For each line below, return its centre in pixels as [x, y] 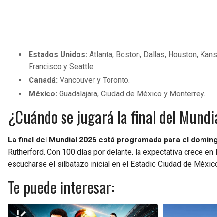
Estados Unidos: [58, 55]
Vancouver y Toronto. [95, 80]
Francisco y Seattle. [62, 67]
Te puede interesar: [61, 187]
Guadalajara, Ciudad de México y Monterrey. [132, 94]
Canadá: [43, 80]
